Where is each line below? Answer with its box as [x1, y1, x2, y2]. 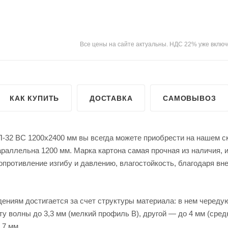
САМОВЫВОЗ [163, 94, 216, 102]
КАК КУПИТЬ [10, 94, 60, 102]
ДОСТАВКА [90, 94, 133, 102]
